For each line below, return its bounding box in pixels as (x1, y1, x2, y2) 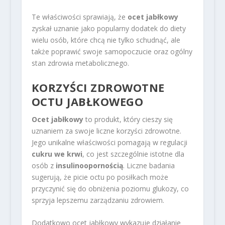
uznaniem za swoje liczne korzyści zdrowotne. (31, 126, 181, 136)
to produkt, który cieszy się (83, 114, 173, 124)
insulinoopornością (55, 160, 123, 170)
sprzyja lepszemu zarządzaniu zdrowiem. (31, 195, 164, 205)
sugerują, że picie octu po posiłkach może (31, 172, 168, 182)
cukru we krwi (31, 149, 82, 159)
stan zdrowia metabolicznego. (31, 58, 129, 68)
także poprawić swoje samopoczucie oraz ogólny (31, 47, 192, 57)
